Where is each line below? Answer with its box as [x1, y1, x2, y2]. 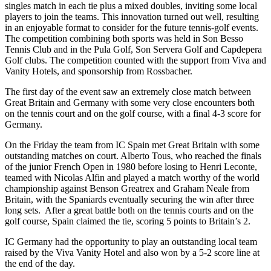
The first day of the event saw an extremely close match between [5, 86, 251, 97]
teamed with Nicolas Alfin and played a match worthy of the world [5, 172, 260, 183]
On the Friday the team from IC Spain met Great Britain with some [5, 139, 260, 150]
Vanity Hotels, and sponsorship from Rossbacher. [5, 65, 192, 76]
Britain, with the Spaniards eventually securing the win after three [5, 194, 254, 204]
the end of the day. [5, 258, 75, 269]
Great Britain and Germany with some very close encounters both [5, 97, 255, 108]
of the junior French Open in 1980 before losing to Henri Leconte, [5, 161, 257, 172]
